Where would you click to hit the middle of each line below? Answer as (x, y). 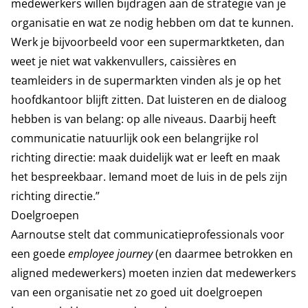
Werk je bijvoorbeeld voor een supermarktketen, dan (148, 42)
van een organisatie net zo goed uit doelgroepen (137, 292)
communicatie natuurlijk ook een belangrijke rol (135, 138)
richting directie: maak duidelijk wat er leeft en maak (145, 157)
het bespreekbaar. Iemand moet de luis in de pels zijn (149, 177)
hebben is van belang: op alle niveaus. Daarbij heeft (144, 119)
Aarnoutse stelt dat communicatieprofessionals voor (148, 234)
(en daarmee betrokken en (223, 254)
